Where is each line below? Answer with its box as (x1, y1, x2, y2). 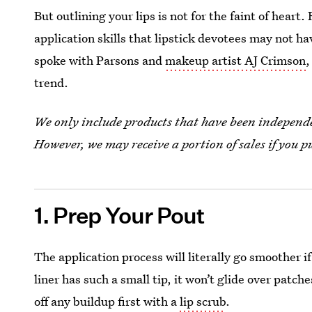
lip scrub (180, 293, 226, 309)
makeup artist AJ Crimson (165, 52, 306, 68)
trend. (34, 75, 69, 91)
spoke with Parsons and (34, 52, 166, 68)
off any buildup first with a (34, 293, 180, 309)
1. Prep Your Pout (34, 202, 205, 230)
